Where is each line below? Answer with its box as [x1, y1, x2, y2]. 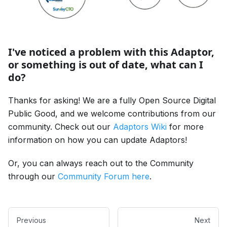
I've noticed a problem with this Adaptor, [8, 45, 214, 59]
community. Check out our [8, 122, 113, 132]
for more [167, 122, 204, 132]
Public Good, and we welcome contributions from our [8, 108, 216, 119]
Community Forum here [58, 171, 149, 182]
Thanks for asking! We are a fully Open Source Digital [8, 95, 216, 106]
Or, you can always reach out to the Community [8, 158, 194, 169]
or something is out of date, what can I [8, 58, 203, 72]
